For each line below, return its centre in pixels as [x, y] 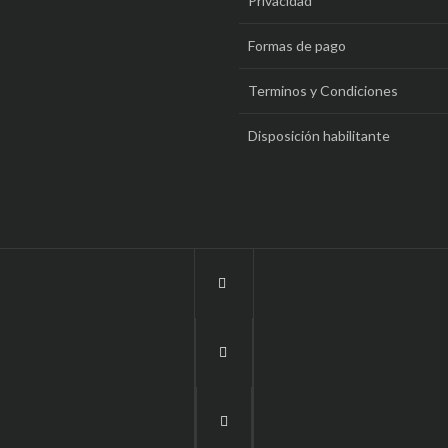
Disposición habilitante [319, 135]
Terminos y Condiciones [323, 90]
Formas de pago [297, 45]
